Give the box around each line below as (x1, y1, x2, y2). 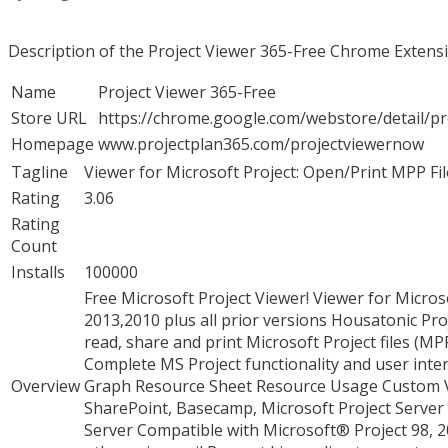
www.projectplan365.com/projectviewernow (98, 132, 424, 155)
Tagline (11, 160, 68, 183)
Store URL (11, 106, 87, 129)
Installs (11, 260, 65, 283)
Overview (11, 374, 80, 397)
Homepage (11, 132, 94, 155)
